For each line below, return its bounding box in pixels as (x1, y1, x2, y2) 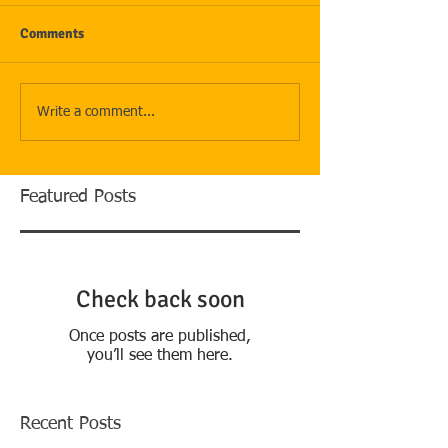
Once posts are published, (69, 329, 251, 346)
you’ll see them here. (87, 348, 233, 365)
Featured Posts (20, 188, 136, 207)
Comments (20, 25, 84, 43)
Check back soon (75, 284, 245, 315)
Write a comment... (37, 104, 155, 119)
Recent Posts (20, 415, 121, 434)
